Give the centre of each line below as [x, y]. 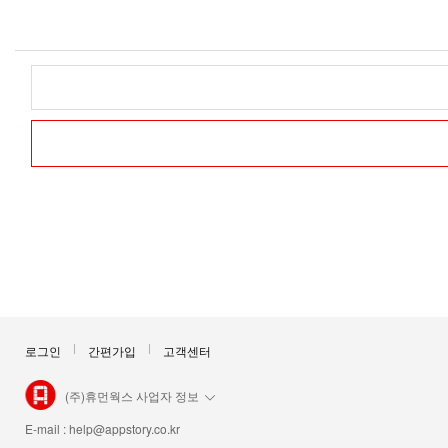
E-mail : [47, 429]
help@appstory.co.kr [124, 429]
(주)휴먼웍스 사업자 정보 [132, 396]
